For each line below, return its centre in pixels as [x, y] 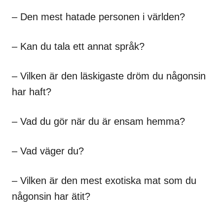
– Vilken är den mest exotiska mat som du [104, 181]
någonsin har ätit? [51, 197]
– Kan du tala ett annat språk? [78, 47]
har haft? [32, 92]
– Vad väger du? [48, 151]
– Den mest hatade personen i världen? [98, 17]
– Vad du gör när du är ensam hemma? [98, 122]
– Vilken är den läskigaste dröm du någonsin [109, 76]
